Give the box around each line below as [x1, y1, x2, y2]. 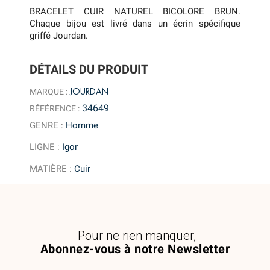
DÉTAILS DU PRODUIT [30, 62, 149, 77]
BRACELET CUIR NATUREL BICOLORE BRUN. [30, 5, 240, 17]
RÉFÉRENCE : [30, 103, 80, 113]
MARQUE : [30, 86, 68, 96]
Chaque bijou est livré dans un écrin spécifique [30, 17, 240, 29]
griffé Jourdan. [30, 30, 89, 41]
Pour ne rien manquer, [77, 228, 196, 243]
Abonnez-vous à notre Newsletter [40, 241, 230, 256]
